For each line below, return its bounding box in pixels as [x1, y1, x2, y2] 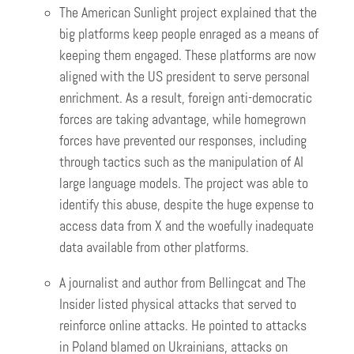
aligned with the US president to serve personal [59, 67, 310, 85]
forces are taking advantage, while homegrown [59, 110, 306, 128]
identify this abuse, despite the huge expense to [59, 195, 314, 213]
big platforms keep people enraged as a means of [59, 24, 318, 43]
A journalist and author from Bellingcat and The [59, 273, 306, 292]
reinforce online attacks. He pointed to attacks [59, 316, 307, 334]
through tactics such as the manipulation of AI [59, 153, 303, 171]
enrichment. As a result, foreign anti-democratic [59, 88, 312, 107]
